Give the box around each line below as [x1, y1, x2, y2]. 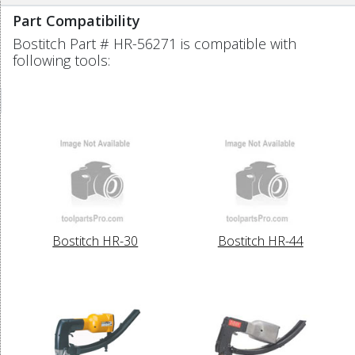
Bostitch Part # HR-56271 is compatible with [13, 33, 296, 53]
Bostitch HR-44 [217, 231, 303, 250]
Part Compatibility [13, 10, 140, 30]
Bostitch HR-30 [52, 231, 139, 250]
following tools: [13, 50, 110, 70]
